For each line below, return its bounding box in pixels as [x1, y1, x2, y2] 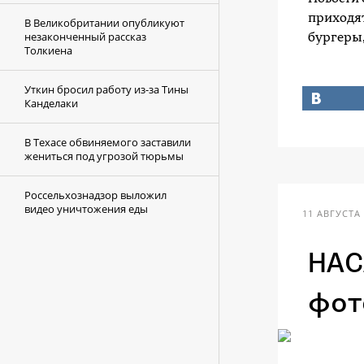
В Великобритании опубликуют [24, 15, 184, 30]
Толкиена [24, 43, 72, 58]
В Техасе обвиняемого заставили [24, 135, 191, 149]
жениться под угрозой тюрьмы [24, 149, 184, 163]
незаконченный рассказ [24, 29, 146, 44]
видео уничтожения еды [24, 201, 148, 216]
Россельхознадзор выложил [24, 188, 167, 202]
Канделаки [24, 96, 78, 110]
